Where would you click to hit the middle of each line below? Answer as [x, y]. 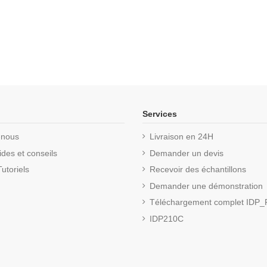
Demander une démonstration [206, 186]
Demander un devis [187, 153]
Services [160, 114]
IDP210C [167, 218]
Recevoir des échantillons [198, 170]
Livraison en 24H [181, 136]
